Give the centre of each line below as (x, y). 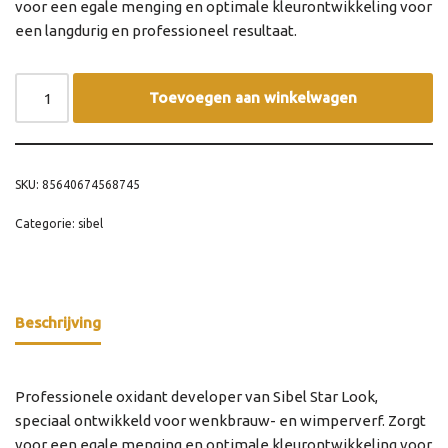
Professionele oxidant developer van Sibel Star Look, (196, 396)
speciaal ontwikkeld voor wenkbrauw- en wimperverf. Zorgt (220, 420)
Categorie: (46, 223)
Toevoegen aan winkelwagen (253, 97)
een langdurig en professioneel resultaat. (156, 30)
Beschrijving (58, 322)
